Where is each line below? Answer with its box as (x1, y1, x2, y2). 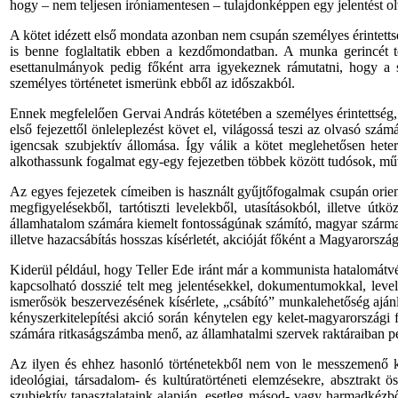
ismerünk (125, 76, 177, 91)
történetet (70, 76, 122, 91)
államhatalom (10, 216, 89, 231)
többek (248, 154, 286, 169)
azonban (171, 28, 219, 43)
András (163, 106, 204, 121)
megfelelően (50, 106, 119, 121)
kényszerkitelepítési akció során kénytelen (10, 310, 252, 325)
